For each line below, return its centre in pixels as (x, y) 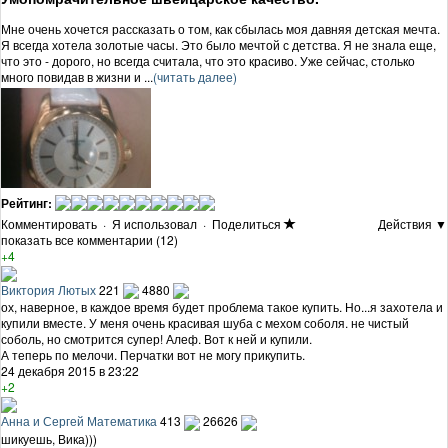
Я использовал (154, 223)
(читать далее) (195, 76)
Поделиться (246, 223)
